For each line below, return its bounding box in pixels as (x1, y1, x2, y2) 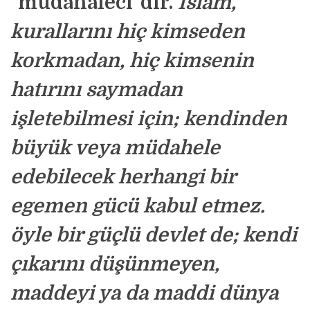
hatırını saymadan (10, 79, 183, 101)
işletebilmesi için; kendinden (10, 108, 287, 130)
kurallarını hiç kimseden (10, 21, 245, 43)
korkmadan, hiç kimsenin (10, 50, 254, 72)
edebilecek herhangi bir (10, 166, 235, 188)
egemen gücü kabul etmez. (10, 195, 265, 217)
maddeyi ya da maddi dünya (10, 282, 278, 304)
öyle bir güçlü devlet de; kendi (10, 224, 297, 246)
